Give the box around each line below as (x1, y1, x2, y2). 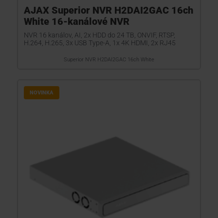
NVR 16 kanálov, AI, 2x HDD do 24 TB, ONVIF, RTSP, (24, 31, 175, 39)
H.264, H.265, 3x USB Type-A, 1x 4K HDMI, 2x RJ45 (24, 39, 176, 47)
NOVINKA (30, 90, 54, 96)
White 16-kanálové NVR (24, 16, 129, 27)
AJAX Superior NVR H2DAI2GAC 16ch (24, 4, 193, 16)
